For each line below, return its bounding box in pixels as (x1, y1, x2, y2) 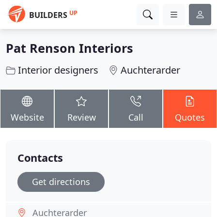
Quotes (175, 111, 205, 123)
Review (67, 111, 96, 123)
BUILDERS (29, 10, 67, 20)
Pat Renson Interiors (6, 40, 133, 56)
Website (10, 111, 44, 123)
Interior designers (18, 63, 98, 77)
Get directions (32, 176, 90, 187)
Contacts (17, 151, 63, 165)
